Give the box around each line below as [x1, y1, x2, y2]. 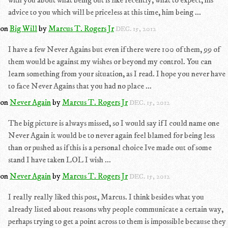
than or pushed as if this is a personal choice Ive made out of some [8, 142, 212, 153]
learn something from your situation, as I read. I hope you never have [8, 69, 225, 79]
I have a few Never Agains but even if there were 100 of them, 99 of [8, 44, 220, 54]
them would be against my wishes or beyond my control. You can [8, 56, 212, 67]
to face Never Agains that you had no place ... [8, 81, 152, 91]
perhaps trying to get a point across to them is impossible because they [8, 216, 226, 226]
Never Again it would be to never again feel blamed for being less [8, 130, 215, 140]
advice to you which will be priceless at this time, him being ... [8, 7, 201, 17]
